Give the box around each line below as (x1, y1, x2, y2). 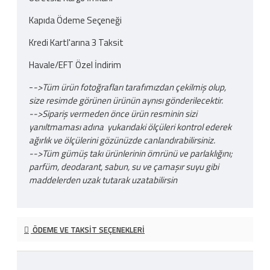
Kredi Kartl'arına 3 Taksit (29, 35, 124, 49)
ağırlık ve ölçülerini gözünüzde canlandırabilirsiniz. (29, 133, 215, 147)
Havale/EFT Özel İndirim (29, 57, 121, 72)
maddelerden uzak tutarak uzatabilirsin (29, 172, 177, 187)
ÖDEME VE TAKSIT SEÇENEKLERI (31, 223, 145, 236)
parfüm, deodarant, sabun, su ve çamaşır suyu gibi (29, 159, 219, 174)
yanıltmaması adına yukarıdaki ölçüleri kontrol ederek (29, 119, 231, 134)
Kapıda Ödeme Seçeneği (29, 13, 122, 27)
